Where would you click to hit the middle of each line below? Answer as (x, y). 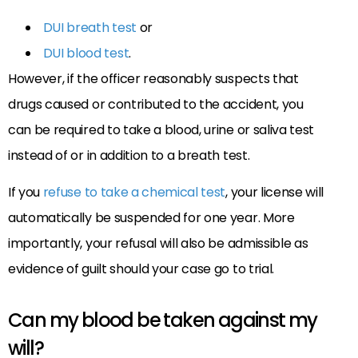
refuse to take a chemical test (134, 193)
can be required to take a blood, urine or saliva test (161, 130)
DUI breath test (89, 28)
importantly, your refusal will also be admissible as (158, 244)
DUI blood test (86, 54)
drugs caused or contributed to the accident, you (156, 105)
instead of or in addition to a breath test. (129, 156)
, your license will (275, 193)
